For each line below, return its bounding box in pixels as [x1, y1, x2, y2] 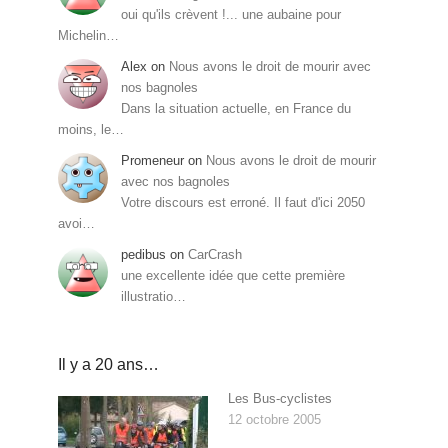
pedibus [121, 247, 167, 263]
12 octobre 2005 [227, 412, 321, 428]
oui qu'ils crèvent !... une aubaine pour [121, 7, 342, 23]
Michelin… [58, 28, 120, 44]
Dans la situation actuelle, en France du [121, 101, 352, 117]
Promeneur [121, 153, 185, 169]
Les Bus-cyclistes [227, 391, 332, 407]
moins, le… [58, 122, 125, 138]
